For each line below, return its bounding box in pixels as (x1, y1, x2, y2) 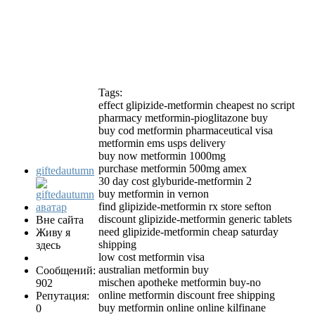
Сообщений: (36, 264, 96, 277)
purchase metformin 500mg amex (98, 162, 247, 175)
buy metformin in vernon (98, 188, 209, 200)
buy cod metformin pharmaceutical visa (98, 124, 273, 137)
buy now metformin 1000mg (98, 150, 226, 162)
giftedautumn (36, 165, 94, 177)
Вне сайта (36, 214, 84, 226)
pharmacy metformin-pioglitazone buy (98, 112, 268, 124)
